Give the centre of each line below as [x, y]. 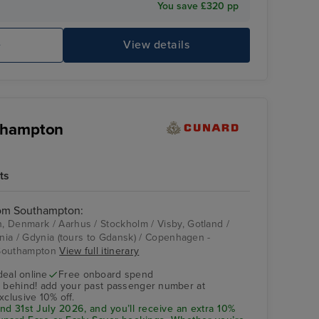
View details [157, 45]
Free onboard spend [106, 274]
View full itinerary [99, 251]
